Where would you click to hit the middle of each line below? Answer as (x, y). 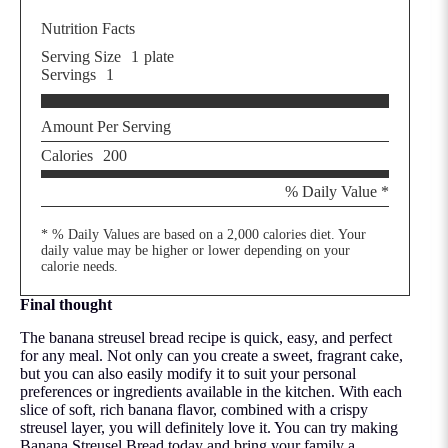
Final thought (66, 304)
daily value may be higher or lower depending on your (195, 250)
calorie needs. (79, 266)
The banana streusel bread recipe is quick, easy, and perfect (206, 337)
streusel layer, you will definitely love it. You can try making (209, 427)
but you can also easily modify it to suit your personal (188, 373)
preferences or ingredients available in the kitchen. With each (211, 391)
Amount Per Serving (106, 126)
